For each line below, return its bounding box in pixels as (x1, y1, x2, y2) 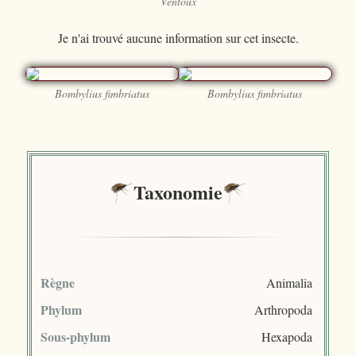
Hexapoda (261, 327, 312, 345)
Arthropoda (254, 300, 312, 318)
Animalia (266, 273, 312, 291)
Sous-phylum (41, 327, 110, 346)
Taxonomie (133, 177, 222, 206)
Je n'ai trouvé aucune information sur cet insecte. (57, 29, 299, 46)
